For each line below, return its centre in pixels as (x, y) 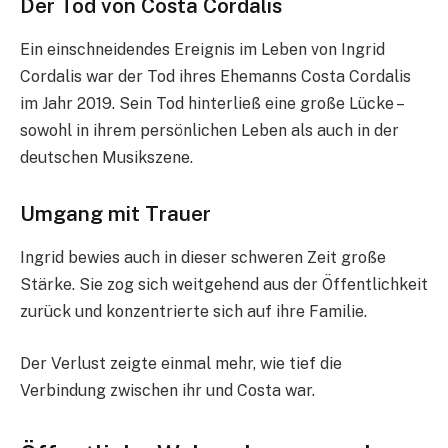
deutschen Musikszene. (106, 158)
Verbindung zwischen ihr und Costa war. (167, 390)
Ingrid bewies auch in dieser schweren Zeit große (203, 258)
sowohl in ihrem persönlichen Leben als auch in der (209, 131)
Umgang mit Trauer (115, 213)
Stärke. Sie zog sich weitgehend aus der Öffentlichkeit (224, 285)
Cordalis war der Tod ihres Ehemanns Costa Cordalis (215, 77)
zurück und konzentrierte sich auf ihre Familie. (193, 312)
